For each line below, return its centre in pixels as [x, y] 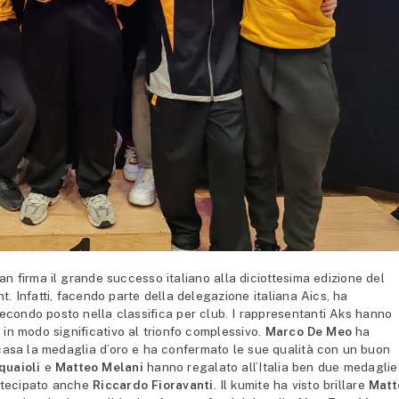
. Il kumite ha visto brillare [289, 384]
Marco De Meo [307, 331]
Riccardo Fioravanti [153, 384]
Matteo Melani [101, 366]
